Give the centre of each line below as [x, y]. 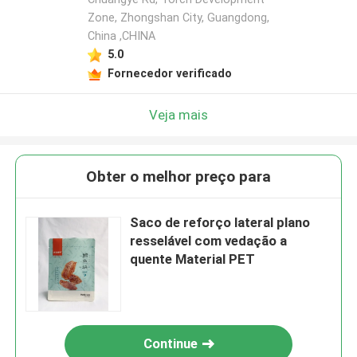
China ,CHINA [121, 36]
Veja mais [178, 114]
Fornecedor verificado [169, 73]
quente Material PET [193, 259]
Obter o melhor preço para [178, 177]
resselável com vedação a [209, 241]
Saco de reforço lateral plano [220, 223]
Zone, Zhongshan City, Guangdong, [178, 18]
